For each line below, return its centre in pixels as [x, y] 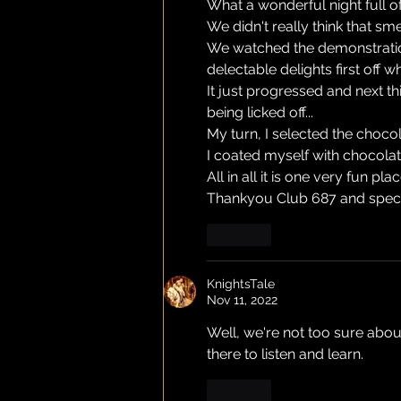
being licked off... [260, 112]
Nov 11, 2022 [242, 299]
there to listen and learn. [285, 354]
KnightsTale [241, 283]
